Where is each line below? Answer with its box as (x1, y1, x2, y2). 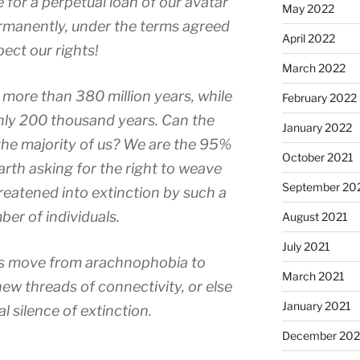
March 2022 (281, 61, 346, 75)
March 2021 (281, 269, 345, 283)
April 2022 (281, 31, 335, 45)
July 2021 (281, 239, 330, 253)
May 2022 (281, 2, 334, 15)
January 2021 (281, 299, 351, 313)
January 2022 (281, 121, 352, 134)
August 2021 (281, 210, 348, 223)
